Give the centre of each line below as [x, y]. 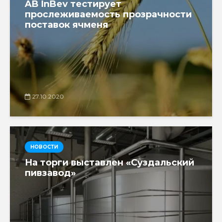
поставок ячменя [66, 25]
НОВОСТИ [44, 147]
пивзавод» [50, 173]
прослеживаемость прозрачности [108, 14]
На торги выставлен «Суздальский [110, 162]
